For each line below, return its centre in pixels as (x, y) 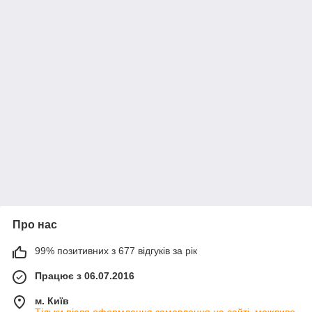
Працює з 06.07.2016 (85, 276)
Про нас (35, 225)
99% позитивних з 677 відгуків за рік (116, 251)
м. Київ (52, 301)
